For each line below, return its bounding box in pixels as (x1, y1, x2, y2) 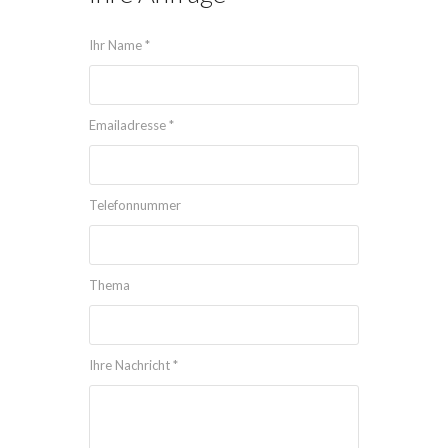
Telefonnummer (89, 197, 181, 213)
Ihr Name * (89, 37, 150, 53)
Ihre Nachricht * (89, 357, 178, 373)
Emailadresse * (89, 117, 174, 133)
